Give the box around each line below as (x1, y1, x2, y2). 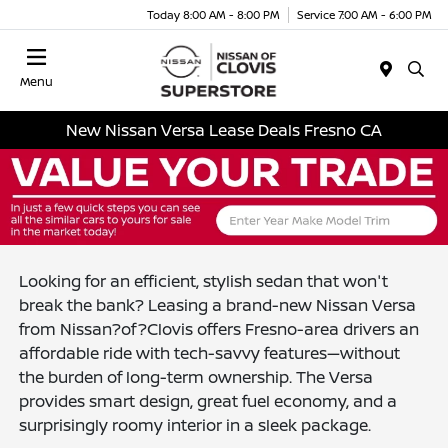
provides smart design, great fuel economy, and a (19, 389, 398, 412)
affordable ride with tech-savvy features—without (19, 341, 401, 364)
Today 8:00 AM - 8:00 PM (147, 6, 280, 22)
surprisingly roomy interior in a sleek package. (19, 413, 372, 436)
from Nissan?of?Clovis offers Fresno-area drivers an (19, 317, 420, 340)
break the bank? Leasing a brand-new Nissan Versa (19, 293, 417, 316)
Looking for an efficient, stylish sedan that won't (19, 269, 389, 292)
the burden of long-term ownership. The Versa (19, 365, 374, 388)
